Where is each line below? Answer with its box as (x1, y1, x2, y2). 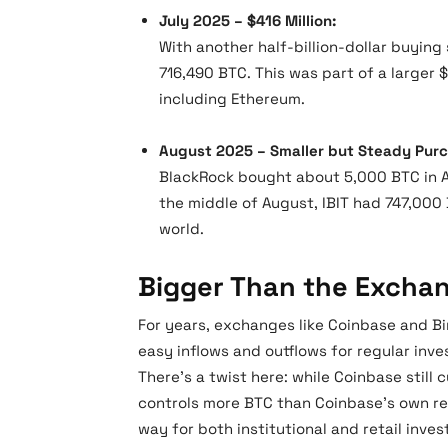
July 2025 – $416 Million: (159, 11, 336, 30)
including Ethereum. (159, 89, 305, 108)
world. (159, 219, 204, 238)
